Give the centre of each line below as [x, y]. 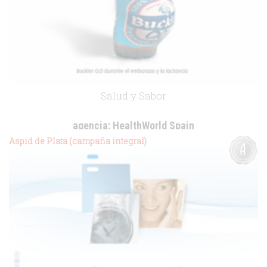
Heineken [145, 139]
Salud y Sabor [133, 95]
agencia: [91, 125]
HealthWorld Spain [152, 125]
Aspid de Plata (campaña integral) [78, 141]
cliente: [119, 139]
